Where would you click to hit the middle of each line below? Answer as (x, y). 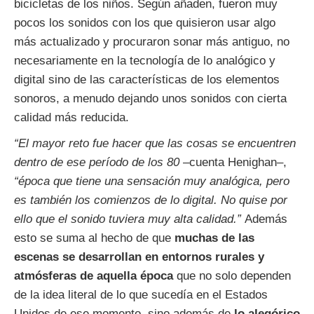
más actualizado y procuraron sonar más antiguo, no (152, 42)
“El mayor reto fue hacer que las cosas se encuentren (155, 144)
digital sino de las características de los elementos (147, 80)
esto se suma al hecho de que (94, 238)
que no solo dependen (232, 276)
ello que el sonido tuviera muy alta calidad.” (129, 219)
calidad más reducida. (71, 118)
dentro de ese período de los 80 (97, 163)
